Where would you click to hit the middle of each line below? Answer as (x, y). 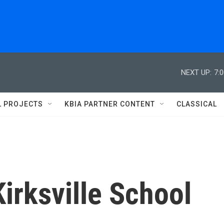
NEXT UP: (196, 72)
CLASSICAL (197, 104)
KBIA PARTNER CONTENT (110, 104)
